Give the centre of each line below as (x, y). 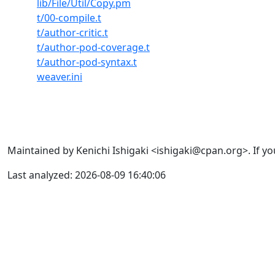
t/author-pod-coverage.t (93, 47)
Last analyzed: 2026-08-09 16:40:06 (87, 175)
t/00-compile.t (69, 18)
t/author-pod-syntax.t (87, 62)
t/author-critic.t (72, 33)
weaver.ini (60, 77)
